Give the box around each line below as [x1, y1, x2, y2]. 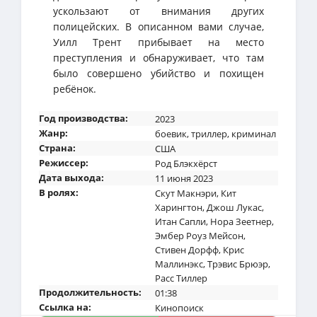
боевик [155, 127, 187, 140]
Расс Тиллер [155, 271, 207, 284]
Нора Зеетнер [210, 214, 272, 228]
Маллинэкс [155, 257, 203, 270]
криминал [231, 127, 276, 140]
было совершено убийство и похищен [53, 66, 264, 80]
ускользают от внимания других [53, 4, 264, 18]
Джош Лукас [207, 200, 262, 214]
